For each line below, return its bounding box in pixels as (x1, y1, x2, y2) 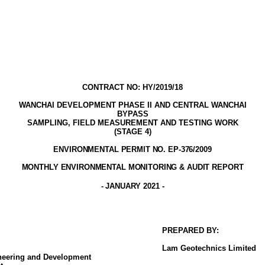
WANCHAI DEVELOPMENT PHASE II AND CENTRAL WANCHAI (18, 101, 247, 109)
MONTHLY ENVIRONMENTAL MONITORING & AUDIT (21, 163, 210, 172)
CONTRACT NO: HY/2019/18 (82, 83, 183, 92)
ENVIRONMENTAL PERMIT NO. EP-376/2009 (53, 145, 212, 154)
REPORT (212, 163, 244, 172)
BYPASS (117, 109, 148, 118)
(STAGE (114, 127, 145, 136)
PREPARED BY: (161, 226, 219, 235)
